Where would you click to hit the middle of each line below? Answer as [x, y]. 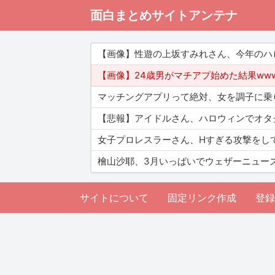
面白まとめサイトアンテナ [164, 15]
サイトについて [114, 198]
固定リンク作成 [202, 198]
